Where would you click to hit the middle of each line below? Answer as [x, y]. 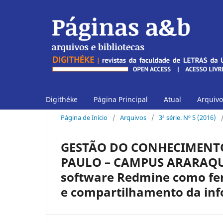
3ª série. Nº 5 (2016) [187, 117]
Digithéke [62, 99]
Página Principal [121, 99]
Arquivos [133, 117]
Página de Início [84, 117]
